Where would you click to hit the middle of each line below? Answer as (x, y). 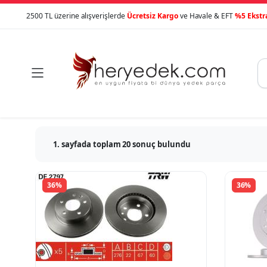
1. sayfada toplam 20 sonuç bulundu (122, 144)
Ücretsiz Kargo (153, 16)
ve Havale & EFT (207, 16)
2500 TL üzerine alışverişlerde (77, 16)
